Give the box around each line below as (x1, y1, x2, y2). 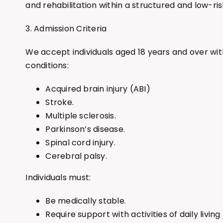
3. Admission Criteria (25, 23, 107, 35)
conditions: (25, 60, 69, 72)
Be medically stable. (45, 195, 126, 207)
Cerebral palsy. (45, 150, 107, 162)
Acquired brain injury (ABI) (45, 83, 150, 95)
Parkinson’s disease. (45, 123, 125, 135)
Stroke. (45, 97, 74, 109)
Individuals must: (25, 172, 91, 184)
